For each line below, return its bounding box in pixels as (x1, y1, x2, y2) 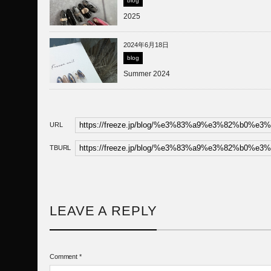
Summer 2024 (123, 69, 170, 78)
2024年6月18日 (123, 41, 169, 48)
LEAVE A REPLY (50, 203, 157, 218)
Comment (50, 252, 78, 260)
